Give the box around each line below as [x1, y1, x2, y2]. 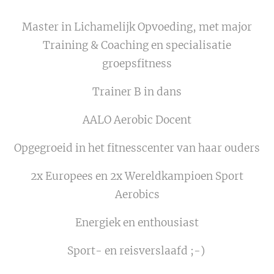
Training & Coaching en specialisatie [43, 38, 231, 52]
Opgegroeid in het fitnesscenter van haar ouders [14, 141, 260, 155]
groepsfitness [102, 56, 172, 70]
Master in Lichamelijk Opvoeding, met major [22, 20, 252, 34]
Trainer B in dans [92, 84, 182, 98]
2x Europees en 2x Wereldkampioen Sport [31, 169, 243, 183]
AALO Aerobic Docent [83, 113, 191, 127]
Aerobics [114, 187, 160, 201]
